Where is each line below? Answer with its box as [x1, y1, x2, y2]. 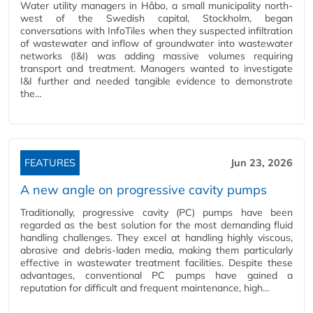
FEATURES [24, 156, 75, 169]
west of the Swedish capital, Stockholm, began [20, 12, 293, 24]
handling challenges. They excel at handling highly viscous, [20, 231, 293, 244]
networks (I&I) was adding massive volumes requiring [20, 50, 293, 62]
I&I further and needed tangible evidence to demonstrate [20, 75, 293, 87]
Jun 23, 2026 [231, 156, 293, 169]
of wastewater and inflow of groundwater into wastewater [20, 37, 293, 50]
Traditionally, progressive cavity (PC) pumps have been [20, 206, 293, 219]
